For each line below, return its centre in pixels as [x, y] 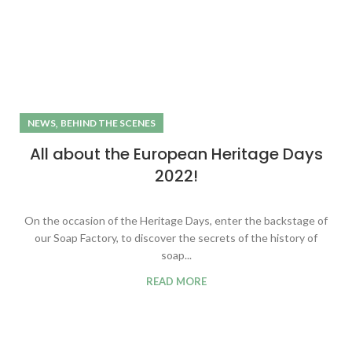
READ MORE [176, 281]
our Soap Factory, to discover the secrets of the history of [176, 237]
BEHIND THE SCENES [108, 123]
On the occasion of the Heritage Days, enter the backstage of [176, 220]
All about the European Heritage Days [176, 154]
